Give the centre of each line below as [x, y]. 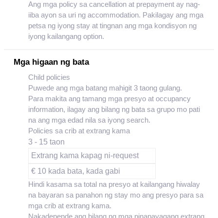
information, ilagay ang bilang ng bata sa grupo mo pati [114, 109]
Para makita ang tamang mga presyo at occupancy [109, 99]
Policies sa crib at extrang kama [79, 131]
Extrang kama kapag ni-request [85, 155]
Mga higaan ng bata [51, 62]
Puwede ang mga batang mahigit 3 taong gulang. [105, 88]
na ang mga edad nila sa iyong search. [89, 120]
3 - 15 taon [46, 142]
